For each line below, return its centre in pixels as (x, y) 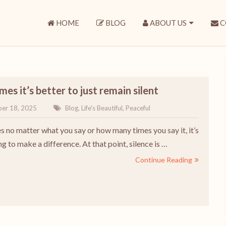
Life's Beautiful (102, 108)
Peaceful (138, 108)
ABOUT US (167, 23)
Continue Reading (163, 160)
